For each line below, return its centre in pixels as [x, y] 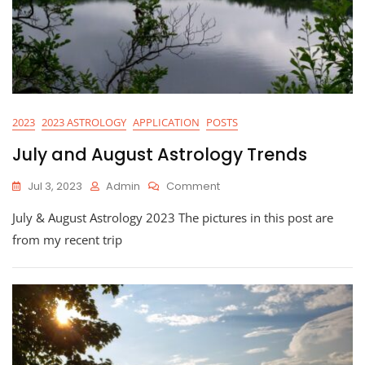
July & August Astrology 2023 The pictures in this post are [173, 218]
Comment [193, 186]
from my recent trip [67, 240]
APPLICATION [166, 122]
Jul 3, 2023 [55, 186]
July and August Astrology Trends [160, 154]
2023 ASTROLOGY [84, 122]
